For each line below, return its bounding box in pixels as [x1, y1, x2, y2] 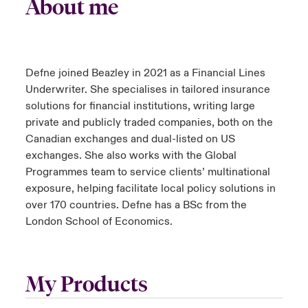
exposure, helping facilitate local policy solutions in [25, 181, 276, 195]
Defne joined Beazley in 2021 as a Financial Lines [25, 65, 265, 80]
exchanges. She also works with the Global [25, 148, 236, 162]
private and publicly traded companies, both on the [25, 115, 273, 129]
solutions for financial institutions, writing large [25, 98, 255, 113]
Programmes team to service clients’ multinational [25, 164, 270, 179]
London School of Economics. [25, 214, 173, 228]
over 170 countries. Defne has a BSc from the [25, 197, 247, 212]
